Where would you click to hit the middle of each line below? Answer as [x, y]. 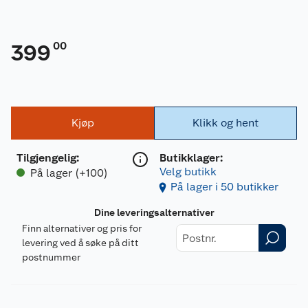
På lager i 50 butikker [224, 187]
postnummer [51, 257]
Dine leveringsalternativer [154, 212]
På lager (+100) [69, 173]
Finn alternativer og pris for [82, 228]
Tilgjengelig [46, 158]
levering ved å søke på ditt [80, 243]
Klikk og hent [225, 123]
